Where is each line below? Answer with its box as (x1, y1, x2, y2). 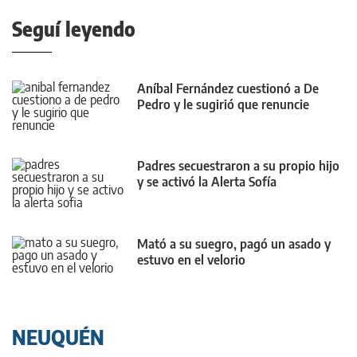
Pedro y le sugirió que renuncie (137, 96, 309, 112)
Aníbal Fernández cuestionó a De (137, 80, 319, 96)
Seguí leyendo (12, 16, 135, 41)
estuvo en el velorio (137, 251, 245, 268)
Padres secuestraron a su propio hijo (137, 158, 339, 175)
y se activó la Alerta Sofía (137, 174, 277, 190)
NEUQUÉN (12, 324, 104, 349)
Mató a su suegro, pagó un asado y (137, 235, 331, 252)
